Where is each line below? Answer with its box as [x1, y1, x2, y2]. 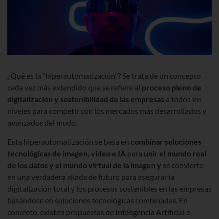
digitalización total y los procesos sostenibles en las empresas [7, 183, 212, 193]
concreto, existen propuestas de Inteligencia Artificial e [7, 207, 190, 217]
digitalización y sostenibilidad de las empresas [7, 94, 164, 104]
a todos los [164, 94, 202, 104]
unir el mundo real [144, 148, 206, 158]
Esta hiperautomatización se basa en [7, 136, 131, 146]
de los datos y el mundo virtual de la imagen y [7, 160, 163, 170]
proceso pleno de [142, 82, 201, 92]
